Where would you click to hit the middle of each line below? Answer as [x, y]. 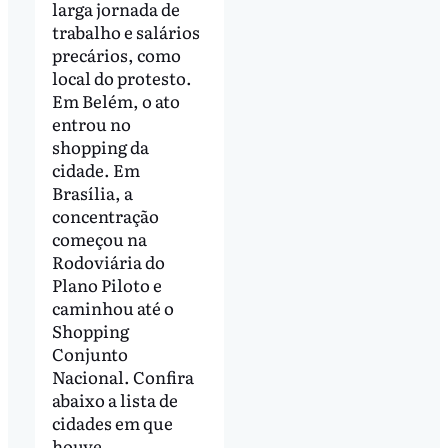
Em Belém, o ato [115, 101]
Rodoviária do [108, 262]
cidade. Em [95, 170]
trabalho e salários [125, 32]
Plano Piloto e [106, 285]
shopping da [100, 147]
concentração [105, 216]
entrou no [91, 124]
